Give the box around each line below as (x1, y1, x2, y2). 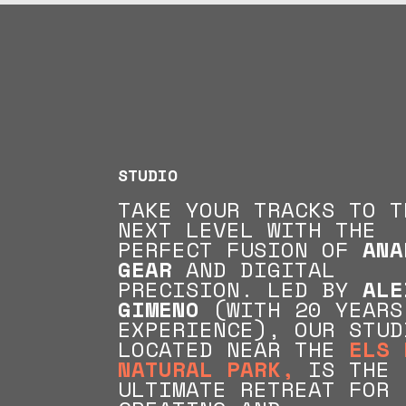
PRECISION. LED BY (118, 273, 362, 305)
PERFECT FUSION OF (118, 233, 362, 266)
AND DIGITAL (172, 253, 335, 285)
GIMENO (118, 293, 199, 325)
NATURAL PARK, (118, 353, 295, 385)
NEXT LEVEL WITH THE (118, 213, 376, 246)
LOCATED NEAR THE (118, 333, 349, 365)
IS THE (295, 353, 390, 385)
